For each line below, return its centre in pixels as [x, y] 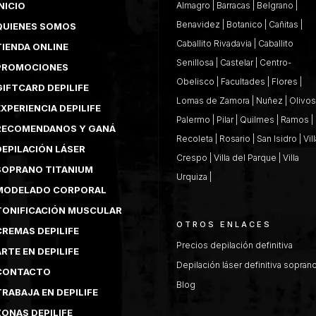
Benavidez [198, 24]
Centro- [275, 62]
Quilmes [257, 119]
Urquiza [192, 176]
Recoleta [195, 138]
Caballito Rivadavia [214, 43]
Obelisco [195, 81]
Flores [285, 81]
